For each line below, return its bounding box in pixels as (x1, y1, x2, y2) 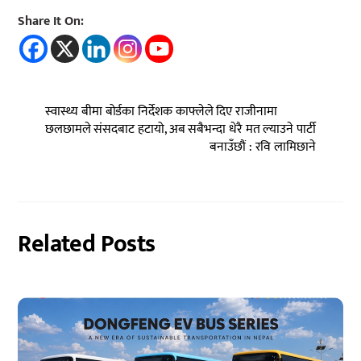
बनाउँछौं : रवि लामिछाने (210, 136, 316, 159)
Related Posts (18, 223, 156, 264)
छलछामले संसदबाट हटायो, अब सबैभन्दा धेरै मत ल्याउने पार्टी (44, 118, 316, 141)
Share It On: (18, 10, 85, 33)
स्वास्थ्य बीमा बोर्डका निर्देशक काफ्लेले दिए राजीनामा (45, 101, 277, 123)
